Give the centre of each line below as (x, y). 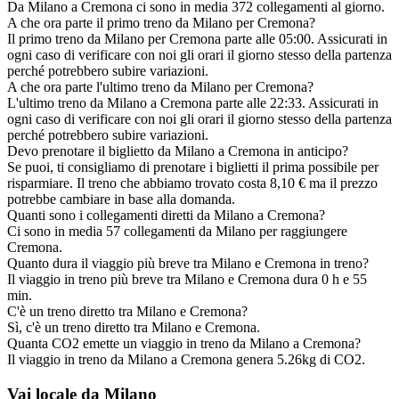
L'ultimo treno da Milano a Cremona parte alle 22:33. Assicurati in (193, 103)
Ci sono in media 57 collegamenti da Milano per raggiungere (177, 232)
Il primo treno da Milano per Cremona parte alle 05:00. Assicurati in (197, 39)
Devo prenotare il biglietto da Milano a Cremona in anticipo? (178, 151)
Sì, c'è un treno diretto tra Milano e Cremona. (134, 328)
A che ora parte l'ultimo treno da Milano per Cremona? (160, 87)
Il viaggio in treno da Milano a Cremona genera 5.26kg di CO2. (186, 360)
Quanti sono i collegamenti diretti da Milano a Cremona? (166, 216)
